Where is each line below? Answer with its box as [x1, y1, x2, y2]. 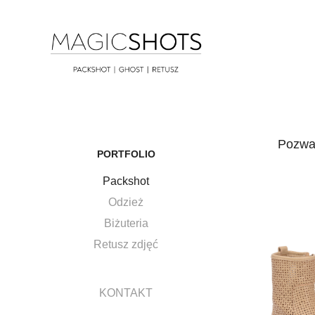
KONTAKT [99, 287, 153, 300]
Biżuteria [103, 217, 148, 230]
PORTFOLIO [96, 148, 155, 160]
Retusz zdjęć [94, 238, 159, 251]
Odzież [108, 196, 144, 209]
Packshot [103, 175, 150, 188]
